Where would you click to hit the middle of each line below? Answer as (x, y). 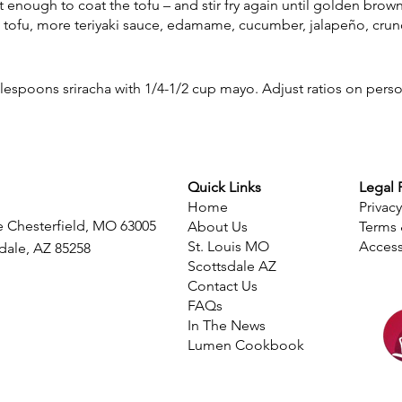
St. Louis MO (230, 246)
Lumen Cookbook (246, 345)
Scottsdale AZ (234, 266)
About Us (218, 227)
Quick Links (224, 187)
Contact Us (223, 286)
